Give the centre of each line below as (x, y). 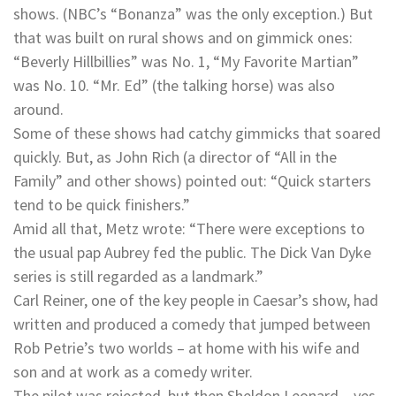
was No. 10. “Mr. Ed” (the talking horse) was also (174, 86)
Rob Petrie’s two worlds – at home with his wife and (187, 348)
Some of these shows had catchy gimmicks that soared (197, 133)
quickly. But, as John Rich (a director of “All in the (175, 157)
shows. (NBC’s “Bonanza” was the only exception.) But (193, 14)
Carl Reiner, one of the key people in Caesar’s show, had (196, 301)
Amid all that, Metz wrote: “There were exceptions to (189, 229)
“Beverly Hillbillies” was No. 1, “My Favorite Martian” (186, 62)
